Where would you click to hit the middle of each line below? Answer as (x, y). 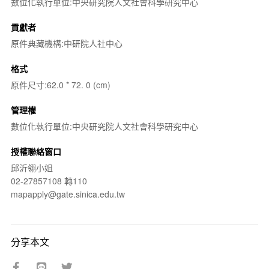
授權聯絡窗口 (36, 151)
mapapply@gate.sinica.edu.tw (68, 194)
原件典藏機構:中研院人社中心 (66, 43)
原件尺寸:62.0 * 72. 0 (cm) (60, 85)
